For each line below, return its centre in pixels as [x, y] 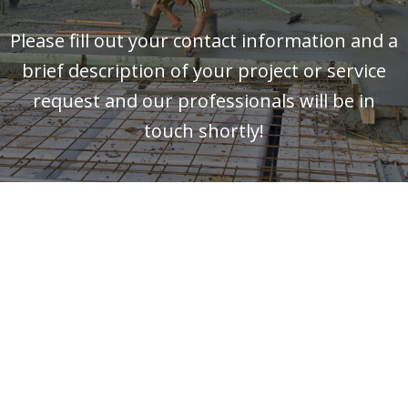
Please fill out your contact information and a [204, 40]
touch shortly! [204, 130]
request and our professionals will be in [204, 100]
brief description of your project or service [204, 70]
